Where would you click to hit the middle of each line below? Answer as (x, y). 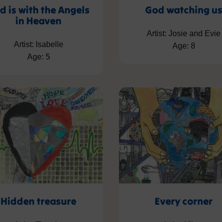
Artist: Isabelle (38, 45)
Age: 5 (38, 57)
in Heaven (38, 21)
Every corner (184, 201)
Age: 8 (184, 46)
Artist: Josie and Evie (184, 34)
